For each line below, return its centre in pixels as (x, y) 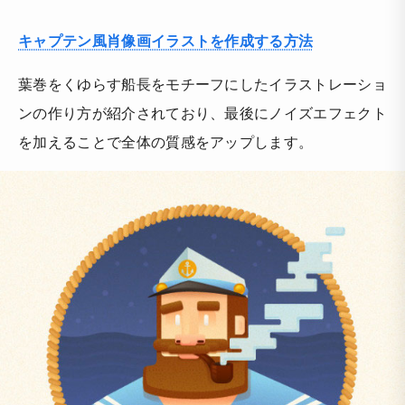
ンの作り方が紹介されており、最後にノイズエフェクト (202, 112)
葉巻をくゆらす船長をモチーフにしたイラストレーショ (203, 83)
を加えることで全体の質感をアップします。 (166, 141)
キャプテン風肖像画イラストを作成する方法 (166, 40)
